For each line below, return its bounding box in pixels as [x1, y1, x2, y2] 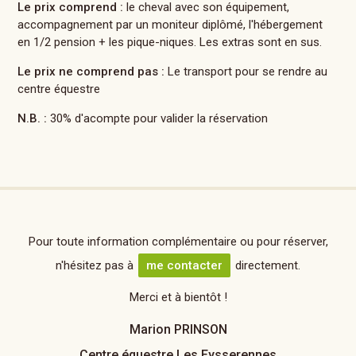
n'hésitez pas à [56, 258, 137, 273]
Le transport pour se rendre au [164, 64, 328, 79]
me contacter [146, 258, 222, 273]
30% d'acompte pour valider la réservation [47, 111, 269, 126]
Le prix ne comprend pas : [17, 64, 165, 79]
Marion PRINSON [129, 322, 227, 338]
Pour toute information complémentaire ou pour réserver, [28, 234, 328, 250]
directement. [232, 258, 300, 273]
